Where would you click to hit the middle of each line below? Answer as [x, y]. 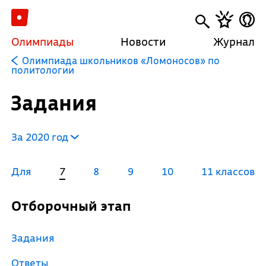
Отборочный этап [76, 206]
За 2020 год [41, 137]
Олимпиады [42, 42]
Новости [143, 42]
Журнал [234, 42]
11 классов [228, 171]
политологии [42, 70]
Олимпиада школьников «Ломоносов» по [121, 60]
